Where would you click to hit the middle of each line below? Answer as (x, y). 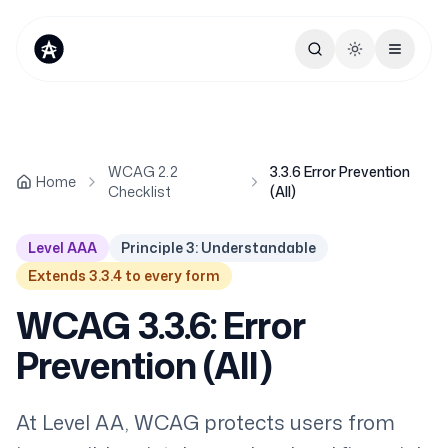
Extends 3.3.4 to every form (124, 275)
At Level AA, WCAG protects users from (205, 422)
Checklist (139, 191)
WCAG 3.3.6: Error (160, 325)
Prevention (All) (144, 365)
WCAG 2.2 (143, 171)
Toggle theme (398, 57)
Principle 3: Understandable (218, 247)
